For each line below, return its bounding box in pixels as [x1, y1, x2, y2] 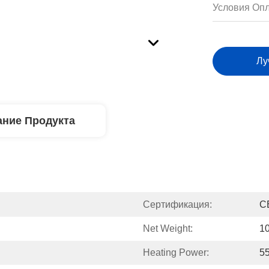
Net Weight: [143, 223, 193, 234]
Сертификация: [143, 199, 212, 210]
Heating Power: [143, 247, 209, 258]
